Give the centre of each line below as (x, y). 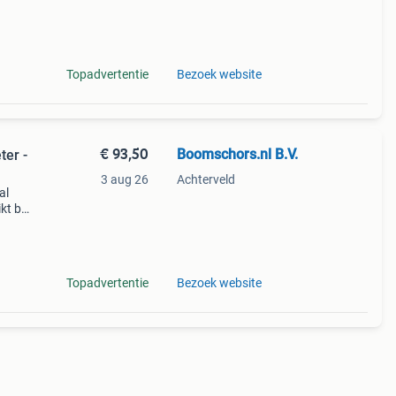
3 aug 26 (124, 179)
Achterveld (206, 179)
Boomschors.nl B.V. (237, 154)
